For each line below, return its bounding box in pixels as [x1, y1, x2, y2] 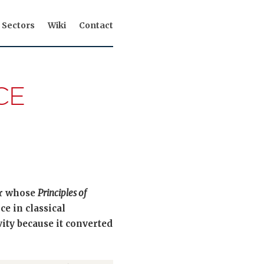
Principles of [38, 187, 87, 199]
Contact [79, 20, 113, 31]
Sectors [2, 20, 35, 31]
